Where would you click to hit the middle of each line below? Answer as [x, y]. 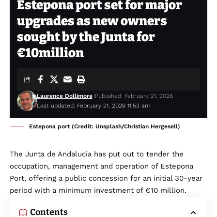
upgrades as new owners [92, 21]
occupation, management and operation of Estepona [101, 166]
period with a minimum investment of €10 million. [98, 191]
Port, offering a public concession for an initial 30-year [106, 178]
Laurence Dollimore [64, 96]
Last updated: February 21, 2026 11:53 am [93, 106]
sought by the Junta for [86, 37]
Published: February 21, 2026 [134, 96]
